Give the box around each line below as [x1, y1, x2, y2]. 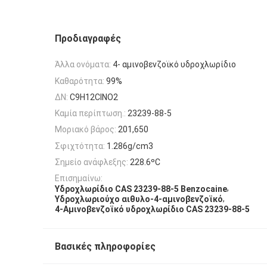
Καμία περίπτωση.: [55, 108, 126, 119]
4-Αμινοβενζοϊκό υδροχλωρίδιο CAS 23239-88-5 [55, 204, 250, 215]
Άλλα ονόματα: [55, 60, 111, 70]
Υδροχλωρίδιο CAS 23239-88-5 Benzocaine [55, 184, 227, 194]
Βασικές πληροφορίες [55, 241, 156, 253]
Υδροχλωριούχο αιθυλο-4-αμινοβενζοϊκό [55, 194, 223, 204]
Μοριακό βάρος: [55, 125, 116, 135]
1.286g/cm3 [107, 141, 153, 151]
